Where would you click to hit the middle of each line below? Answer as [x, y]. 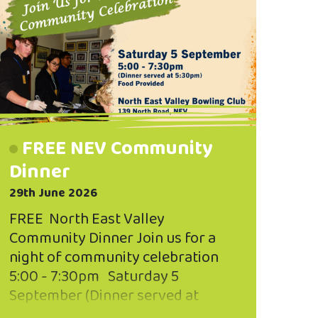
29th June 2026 [53, 193]
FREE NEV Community [117, 148]
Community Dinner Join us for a [113, 238]
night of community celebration [114, 257]
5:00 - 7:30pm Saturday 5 [94, 276]
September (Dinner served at [104, 296]
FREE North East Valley [88, 219]
